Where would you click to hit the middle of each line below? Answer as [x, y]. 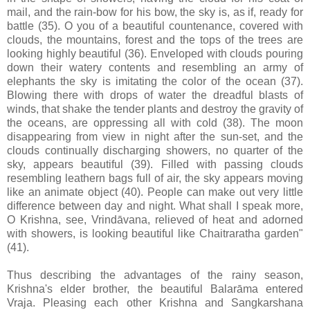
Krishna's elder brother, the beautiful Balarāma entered [155, 289]
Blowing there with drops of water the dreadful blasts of [155, 95]
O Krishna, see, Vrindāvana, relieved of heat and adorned [155, 220]
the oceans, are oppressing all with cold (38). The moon [155, 123]
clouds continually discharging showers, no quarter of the [155, 151]
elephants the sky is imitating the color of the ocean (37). [155, 82]
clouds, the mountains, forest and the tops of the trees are [155, 40]
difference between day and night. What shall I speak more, [155, 206]
